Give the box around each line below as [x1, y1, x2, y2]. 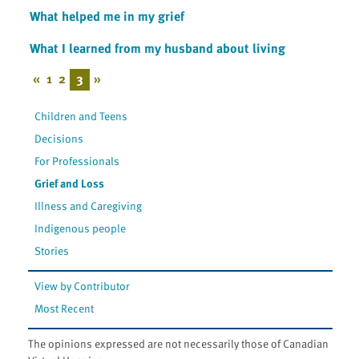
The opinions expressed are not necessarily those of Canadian [28, 334, 329, 352]
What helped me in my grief [30, 6, 184, 26]
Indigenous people [34, 219, 127, 236]
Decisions [34, 129, 84, 147]
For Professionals [34, 151, 120, 169]
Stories [34, 241, 70, 259]
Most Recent [34, 299, 95, 317]
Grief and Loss [34, 174, 105, 192]
